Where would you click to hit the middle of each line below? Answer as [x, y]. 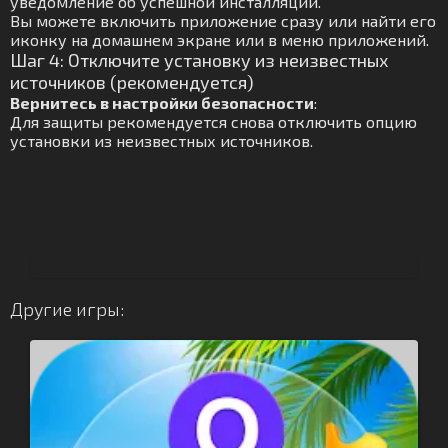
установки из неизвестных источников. [161, 140]
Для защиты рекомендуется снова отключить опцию [213, 121]
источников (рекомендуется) [132, 82]
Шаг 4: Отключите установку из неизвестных [199, 60]
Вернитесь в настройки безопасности [162, 102]
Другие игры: [67, 309]
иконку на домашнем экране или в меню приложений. [219, 39]
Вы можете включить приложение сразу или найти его [223, 20]
